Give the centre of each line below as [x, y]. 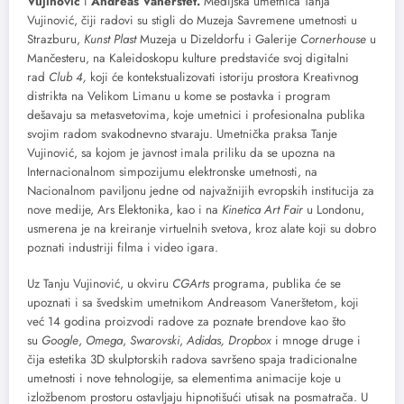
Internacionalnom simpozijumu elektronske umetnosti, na [172, 172]
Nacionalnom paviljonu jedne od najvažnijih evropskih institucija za [201, 191]
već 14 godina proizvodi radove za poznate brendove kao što [186, 322]
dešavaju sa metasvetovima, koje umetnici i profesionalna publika [196, 115]
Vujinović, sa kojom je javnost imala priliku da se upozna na [181, 153]
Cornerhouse [333, 40]
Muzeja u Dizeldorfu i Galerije [218, 40]
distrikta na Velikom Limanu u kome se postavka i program [179, 96]
